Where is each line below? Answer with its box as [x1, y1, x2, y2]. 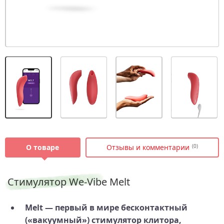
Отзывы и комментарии [106, 142, 189, 152]
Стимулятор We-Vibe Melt [7, 174, 130, 188]
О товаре [26, 142, 59, 152]
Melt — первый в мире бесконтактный [25, 201, 187, 213]
